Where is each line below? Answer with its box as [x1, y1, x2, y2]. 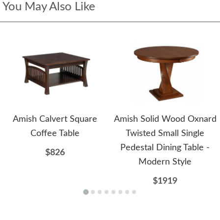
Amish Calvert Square [13, 115, 97, 124]
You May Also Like [2, 1, 95, 13]
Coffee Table [30, 129, 80, 138]
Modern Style [138, 158, 192, 167]
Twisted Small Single [126, 129, 204, 138]
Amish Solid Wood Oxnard [113, 115, 217, 124]
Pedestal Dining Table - [120, 143, 210, 153]
